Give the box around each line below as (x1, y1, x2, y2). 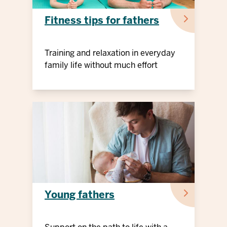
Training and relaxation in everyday (45, 48, 175, 59)
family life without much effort (45, 60, 158, 71)
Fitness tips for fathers (45, 14, 159, 27)
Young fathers (45, 188, 115, 202)
